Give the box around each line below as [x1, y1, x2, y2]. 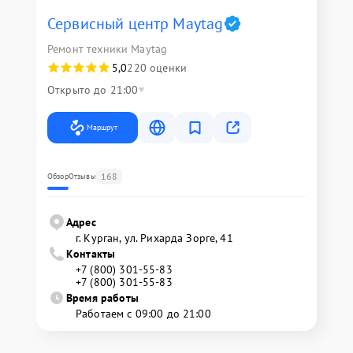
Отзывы [68, 171, 96, 181]
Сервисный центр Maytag [47, 13, 224, 34]
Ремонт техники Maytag [47, 42, 168, 56]
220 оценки [127, 61, 187, 75]
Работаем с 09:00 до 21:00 [76, 307, 211, 321]
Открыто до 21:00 [47, 83, 139, 97]
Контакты [66, 247, 116, 261]
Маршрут [87, 122, 117, 132]
